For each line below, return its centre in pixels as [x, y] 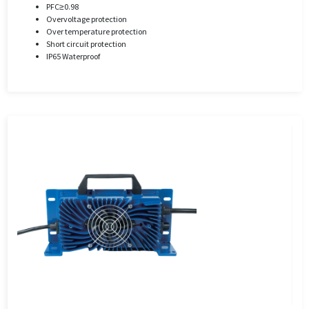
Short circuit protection [86, 44]
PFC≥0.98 [62, 7]
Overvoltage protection [86, 19]
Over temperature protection [96, 32]
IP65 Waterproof [73, 57]
